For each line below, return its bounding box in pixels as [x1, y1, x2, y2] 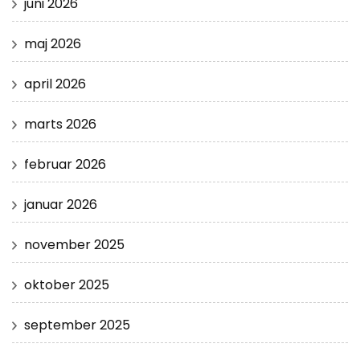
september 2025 [24, 316, 130, 335]
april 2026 [24, 75, 86, 94]
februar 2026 [24, 155, 106, 174]
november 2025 [24, 235, 125, 255]
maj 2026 [24, 35, 81, 54]
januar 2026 [24, 195, 97, 215]
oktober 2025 [24, 276, 109, 295]
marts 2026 [24, 115, 96, 134]
